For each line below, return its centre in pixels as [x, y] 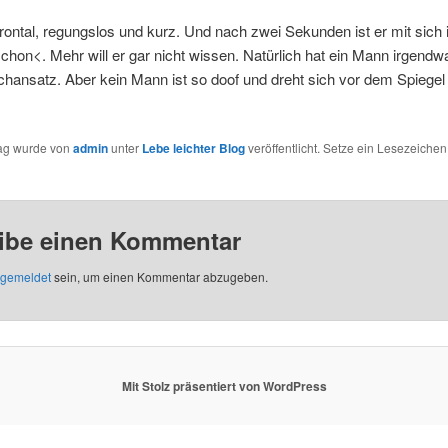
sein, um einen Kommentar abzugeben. [159, 276]
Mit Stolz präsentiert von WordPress [224, 386]
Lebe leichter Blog [193, 148]
